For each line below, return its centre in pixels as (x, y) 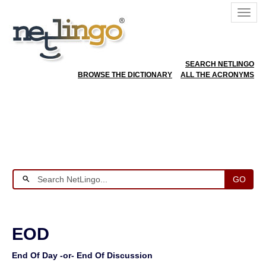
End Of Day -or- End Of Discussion (82, 255)
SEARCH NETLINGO (220, 64)
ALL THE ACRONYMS (217, 75)
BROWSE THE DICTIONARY (125, 75)
